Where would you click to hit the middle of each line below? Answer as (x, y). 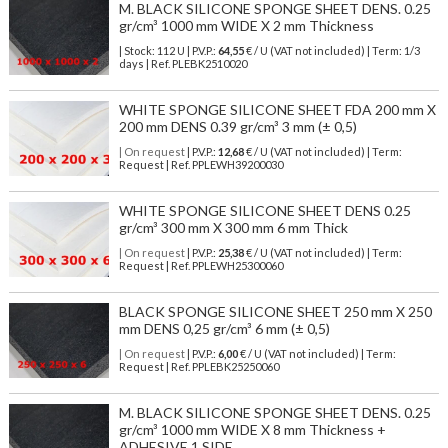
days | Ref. (145, 64)
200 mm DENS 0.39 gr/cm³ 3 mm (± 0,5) (237, 127)
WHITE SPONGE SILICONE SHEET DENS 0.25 (264, 211)
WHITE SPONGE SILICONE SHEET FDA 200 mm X (277, 110)
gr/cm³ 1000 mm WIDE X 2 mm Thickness (246, 26)
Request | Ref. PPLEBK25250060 (198, 367)
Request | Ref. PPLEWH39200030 (200, 165)
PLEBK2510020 (209, 64)
